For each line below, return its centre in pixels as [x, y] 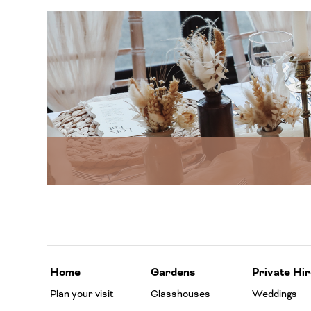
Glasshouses [181, 294]
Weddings [274, 294]
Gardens [173, 273]
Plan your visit [82, 294]
